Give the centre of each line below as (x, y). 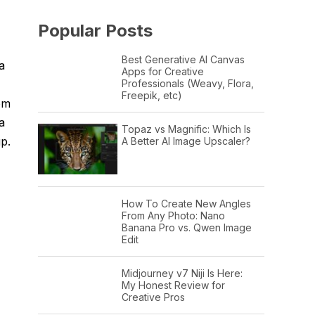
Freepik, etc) (152, 95)
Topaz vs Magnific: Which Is (186, 129)
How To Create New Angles (186, 203)
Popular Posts (95, 30)
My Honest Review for (173, 285)
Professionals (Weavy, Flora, (187, 83)
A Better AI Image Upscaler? (186, 141)
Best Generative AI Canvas (183, 59)
